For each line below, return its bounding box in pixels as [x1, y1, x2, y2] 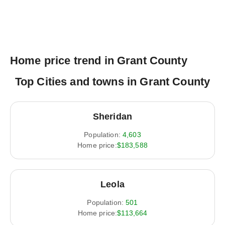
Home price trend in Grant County [10, 54, 187, 67]
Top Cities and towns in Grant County [15, 75, 210, 88]
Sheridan [92, 111, 133, 122]
